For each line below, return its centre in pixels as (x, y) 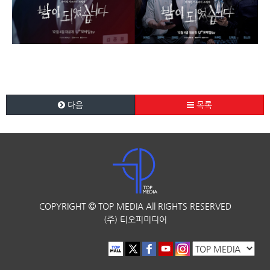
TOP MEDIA (119, 206)
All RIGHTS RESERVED (188, 206)
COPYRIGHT (64, 206)
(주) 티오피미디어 (135, 220)
